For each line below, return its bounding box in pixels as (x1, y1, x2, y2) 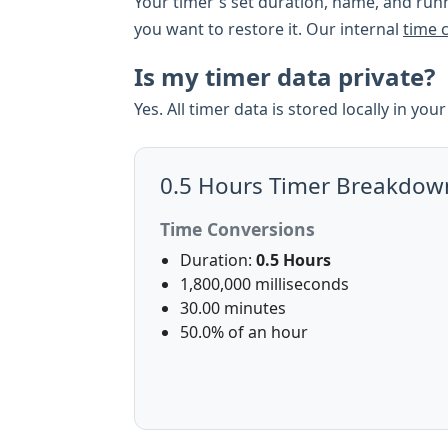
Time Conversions (160, 217, 315, 241)
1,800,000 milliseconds (180, 273, 349, 295)
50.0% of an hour (180, 321, 308, 343)
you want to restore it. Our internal (134, 18, 403, 40)
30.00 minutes (180, 297, 286, 319)
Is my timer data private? (134, 60, 435, 93)
